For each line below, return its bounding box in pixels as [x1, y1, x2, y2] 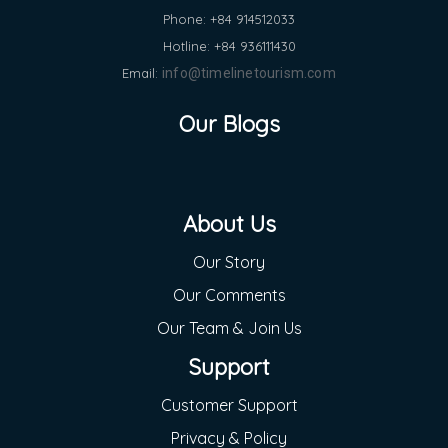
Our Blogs [178, 109, 280, 138]
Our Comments [172, 284, 286, 305]
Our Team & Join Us [156, 317, 302, 338]
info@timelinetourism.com [162, 64, 336, 81]
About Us [182, 209, 276, 238]
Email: [122, 64, 163, 81]
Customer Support [160, 394, 298, 415]
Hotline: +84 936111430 [162, 37, 296, 54]
